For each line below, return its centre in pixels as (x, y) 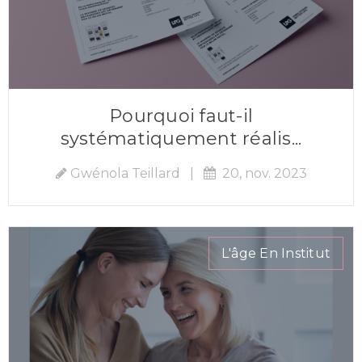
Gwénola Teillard (125, 173)
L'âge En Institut (276, 253)
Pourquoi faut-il (181, 116)
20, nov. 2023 (261, 173)
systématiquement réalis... (181, 138)
